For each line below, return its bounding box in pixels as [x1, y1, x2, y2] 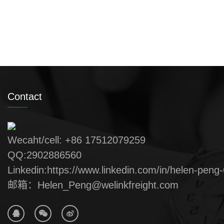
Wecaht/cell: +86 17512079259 [7, 134, 145, 145]
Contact [7, 91, 42, 102]
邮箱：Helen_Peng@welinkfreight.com [7, 179, 181, 190]
